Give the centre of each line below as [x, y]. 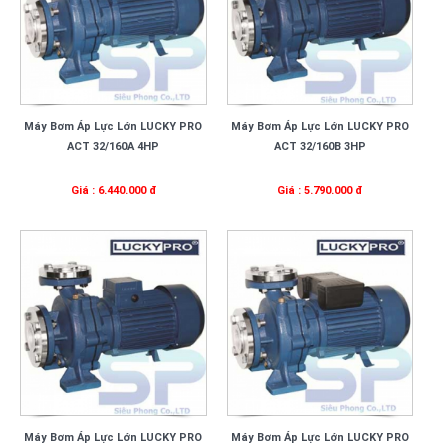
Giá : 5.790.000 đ [320, 190]
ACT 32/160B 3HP [319, 146]
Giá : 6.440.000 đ [113, 190]
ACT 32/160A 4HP [113, 146]
